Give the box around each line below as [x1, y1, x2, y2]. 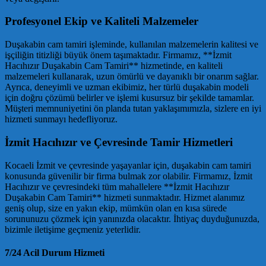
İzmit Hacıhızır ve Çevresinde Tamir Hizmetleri [5, 135, 233, 148]
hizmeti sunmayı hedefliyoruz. [5, 114, 118, 125]
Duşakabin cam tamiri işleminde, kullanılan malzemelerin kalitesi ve [5, 39, 258, 50]
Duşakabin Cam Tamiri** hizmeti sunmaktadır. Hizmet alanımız [5, 192, 245, 202]
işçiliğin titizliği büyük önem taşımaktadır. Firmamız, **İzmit [5, 50, 232, 61]
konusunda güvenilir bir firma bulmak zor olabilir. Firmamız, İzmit [5, 170, 252, 181]
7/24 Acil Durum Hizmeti [5, 247, 104, 258]
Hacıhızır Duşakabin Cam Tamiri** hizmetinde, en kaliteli [5, 61, 223, 71]
